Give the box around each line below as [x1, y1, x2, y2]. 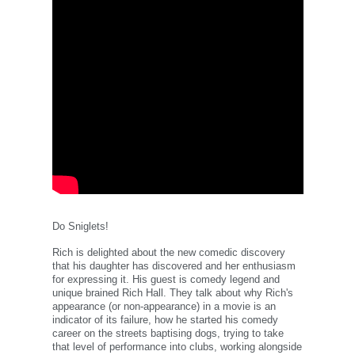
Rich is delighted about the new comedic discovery [52, 246, 285, 258]
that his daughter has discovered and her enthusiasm [52, 260, 296, 272]
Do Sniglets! [52, 220, 109, 232]
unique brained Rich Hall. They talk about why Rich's [52, 287, 293, 299]
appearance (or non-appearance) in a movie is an [52, 300, 276, 312]
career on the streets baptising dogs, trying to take [52, 327, 284, 339]
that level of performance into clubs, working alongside [52, 341, 302, 353]
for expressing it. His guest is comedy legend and [52, 273, 280, 285]
